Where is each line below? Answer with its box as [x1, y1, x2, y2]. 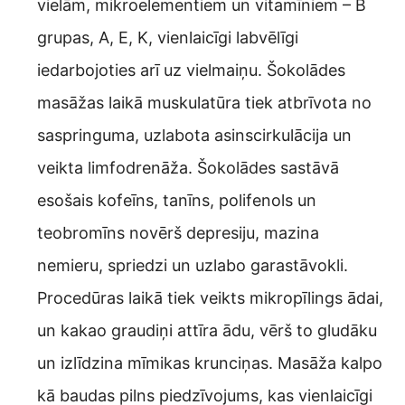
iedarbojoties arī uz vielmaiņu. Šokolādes [37, 61, 345, 80]
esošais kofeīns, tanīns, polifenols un [37, 191, 316, 211]
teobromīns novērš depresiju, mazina [37, 223, 319, 243]
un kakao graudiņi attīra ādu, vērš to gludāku [37, 321, 377, 341]
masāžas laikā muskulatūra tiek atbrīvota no [37, 93, 372, 113]
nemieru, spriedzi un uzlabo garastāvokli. [37, 256, 348, 276]
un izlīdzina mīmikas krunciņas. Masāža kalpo [37, 353, 382, 373]
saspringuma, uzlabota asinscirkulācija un [37, 126, 352, 146]
